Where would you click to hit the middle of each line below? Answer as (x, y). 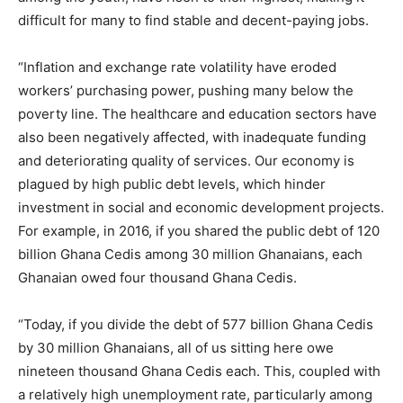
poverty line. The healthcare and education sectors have (197, 114)
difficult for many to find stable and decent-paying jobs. (193, 20)
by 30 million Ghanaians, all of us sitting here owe (176, 348)
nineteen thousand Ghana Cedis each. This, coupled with (199, 371)
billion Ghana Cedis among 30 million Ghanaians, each (190, 254)
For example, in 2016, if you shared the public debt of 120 (199, 231)
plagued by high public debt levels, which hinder (172, 184)
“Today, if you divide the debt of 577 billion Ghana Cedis (196, 324)
